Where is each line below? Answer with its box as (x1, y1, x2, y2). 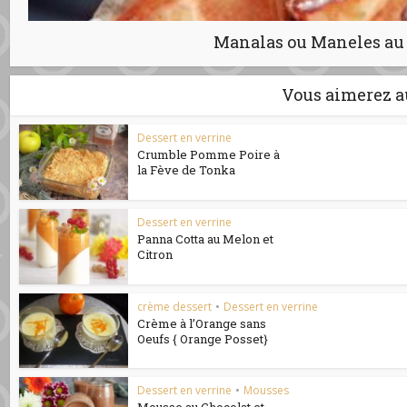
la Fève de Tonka (137, 162, 236, 179)
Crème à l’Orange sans (137, 314, 267, 332)
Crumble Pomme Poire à (137, 146, 281, 164)
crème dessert (137, 298, 213, 314)
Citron (137, 245, 174, 263)
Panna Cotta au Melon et (137, 230, 274, 247)
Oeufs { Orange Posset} (137, 330, 269, 347)
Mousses (243, 382, 290, 399)
